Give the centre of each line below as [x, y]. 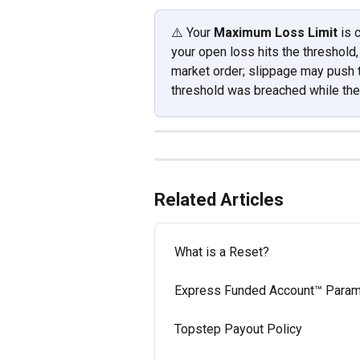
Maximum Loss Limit [276, 32]
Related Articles [219, 199]
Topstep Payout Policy [238, 329]
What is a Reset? [222, 252]
